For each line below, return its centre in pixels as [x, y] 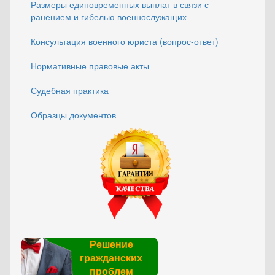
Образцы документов [73, 115]
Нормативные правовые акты [90, 66]
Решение [111, 244]
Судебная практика [70, 90]
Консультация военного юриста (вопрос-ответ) [125, 41]
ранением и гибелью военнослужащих [109, 17]
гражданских [111, 258]
